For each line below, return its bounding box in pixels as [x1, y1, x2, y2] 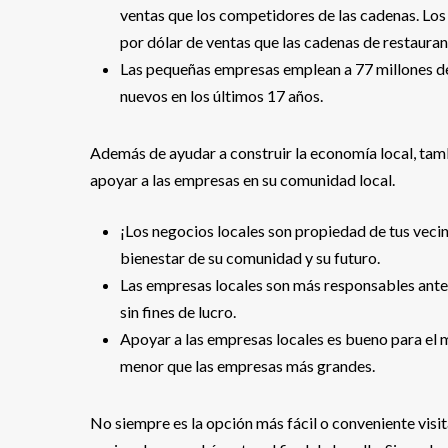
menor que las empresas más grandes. [120, 356, 375, 375]
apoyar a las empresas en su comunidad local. [90, 170, 395, 189]
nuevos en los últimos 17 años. [120, 86, 323, 105]
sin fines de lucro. [120, 302, 236, 321]
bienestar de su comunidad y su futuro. [120, 248, 380, 267]
